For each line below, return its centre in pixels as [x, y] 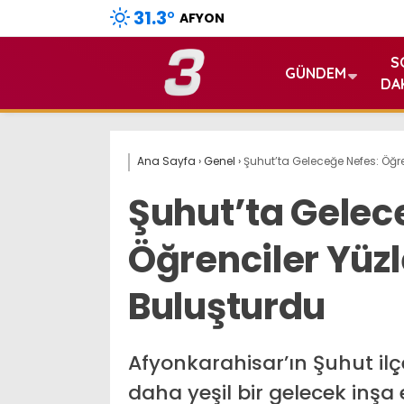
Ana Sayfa [166, 161]
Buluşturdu [227, 307]
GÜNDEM [316, 73]
